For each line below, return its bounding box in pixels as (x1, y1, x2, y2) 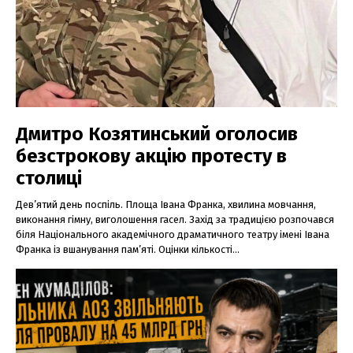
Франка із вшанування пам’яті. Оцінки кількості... (16, 243, 240, 255)
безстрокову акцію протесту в (16, 144, 287, 167)
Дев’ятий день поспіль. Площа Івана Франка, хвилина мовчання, (16, 198, 316, 210)
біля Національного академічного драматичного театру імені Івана (16, 228, 329, 240)
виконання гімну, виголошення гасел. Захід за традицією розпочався (16, 213, 334, 225)
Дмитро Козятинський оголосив (16, 122, 298, 145)
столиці (16, 166, 82, 189)
